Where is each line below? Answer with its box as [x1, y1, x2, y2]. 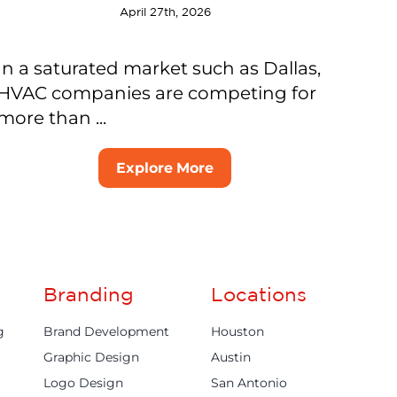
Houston [211, 323, 265, 339]
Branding [43, 283, 134, 305]
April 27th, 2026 [119, 4, 211, 19]
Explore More [116, 159, 214, 176]
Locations [211, 283, 307, 305]
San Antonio [211, 374, 288, 391]
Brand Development [43, 323, 169, 339]
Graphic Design [43, 348, 139, 365]
